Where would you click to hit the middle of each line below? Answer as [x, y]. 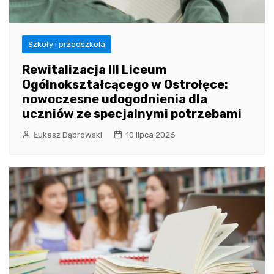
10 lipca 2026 [150, 135]
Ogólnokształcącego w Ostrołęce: [125, 84]
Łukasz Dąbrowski [68, 135]
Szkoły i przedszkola [67, 44]
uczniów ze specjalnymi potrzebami [132, 113]
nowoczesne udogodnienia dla [115, 99]
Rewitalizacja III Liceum [94, 69]
